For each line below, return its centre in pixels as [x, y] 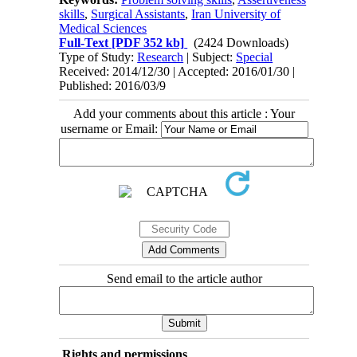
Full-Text [84, 43]
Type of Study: [98, 57]
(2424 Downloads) [241, 43]
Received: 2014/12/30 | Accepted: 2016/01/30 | [177, 72]
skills [72, 14]
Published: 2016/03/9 [113, 86]
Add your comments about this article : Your [184, 114]
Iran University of [236, 14]
